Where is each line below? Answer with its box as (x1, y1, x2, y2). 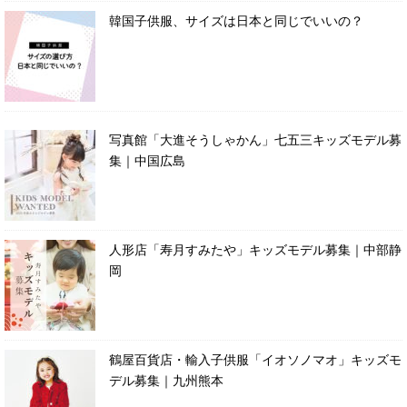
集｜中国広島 (109, 153, 185, 168)
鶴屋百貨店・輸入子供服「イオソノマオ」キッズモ (109, 352, 402, 367)
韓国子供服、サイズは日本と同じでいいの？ (109, 13, 363, 28)
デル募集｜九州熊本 (109, 372, 223, 388)
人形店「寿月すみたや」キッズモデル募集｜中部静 (109, 242, 402, 257)
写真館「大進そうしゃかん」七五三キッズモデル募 (109, 132, 402, 147)
